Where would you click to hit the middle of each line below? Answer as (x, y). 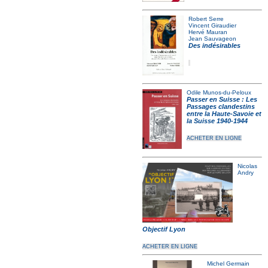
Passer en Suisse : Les (222, 99)
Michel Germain (228, 264)
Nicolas (247, 166)
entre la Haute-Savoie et (224, 114)
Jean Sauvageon (212, 39)
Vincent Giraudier (212, 25)
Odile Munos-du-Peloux (219, 92)
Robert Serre (206, 19)
